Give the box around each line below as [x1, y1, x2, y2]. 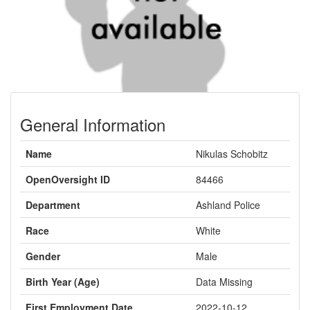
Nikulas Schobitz [196, 147, 268, 161]
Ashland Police [196, 198, 260, 212]
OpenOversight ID [26, 172, 110, 186]
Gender [26, 249, 60, 263]
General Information [20, 112, 165, 136]
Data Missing [196, 275, 253, 289]
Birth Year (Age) [26, 275, 100, 289]
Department [26, 198, 80, 212]
